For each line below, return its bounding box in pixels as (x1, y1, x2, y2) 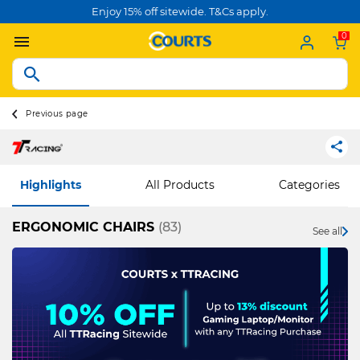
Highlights (20, 178, 81, 192)
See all (313, 225, 342, 237)
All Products (145, 178, 215, 192)
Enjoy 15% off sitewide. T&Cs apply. (92, 5, 268, 18)
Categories (279, 178, 340, 192)
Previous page (26, 108, 88, 119)
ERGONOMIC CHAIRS (12, 219, 158, 235)
